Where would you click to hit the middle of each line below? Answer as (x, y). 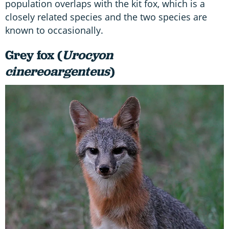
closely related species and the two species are (106, 17)
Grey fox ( (34, 55)
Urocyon (88, 55)
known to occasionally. (54, 30)
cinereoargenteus (58, 71)
